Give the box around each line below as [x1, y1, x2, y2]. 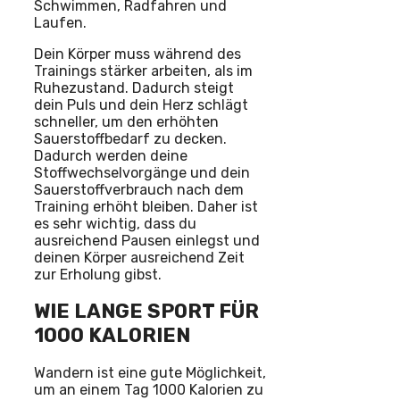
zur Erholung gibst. [34, 266, 162, 284]
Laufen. [34, 14, 87, 32]
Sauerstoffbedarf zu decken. [34, 130, 227, 148]
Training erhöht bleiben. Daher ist [34, 198, 258, 216]
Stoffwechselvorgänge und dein [34, 164, 250, 182]
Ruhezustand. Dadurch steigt [34, 79, 234, 97]
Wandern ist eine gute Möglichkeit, [34, 363, 266, 381]
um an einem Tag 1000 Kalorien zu [34, 380, 263, 398]
